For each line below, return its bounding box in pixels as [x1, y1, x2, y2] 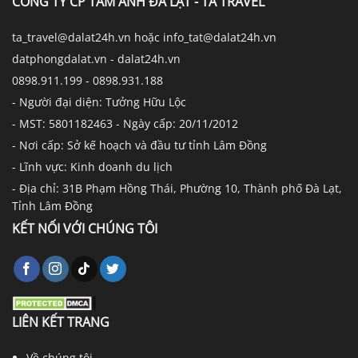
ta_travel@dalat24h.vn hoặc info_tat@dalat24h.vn [12, 29, 276, 45]
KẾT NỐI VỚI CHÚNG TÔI [12, 219, 157, 237]
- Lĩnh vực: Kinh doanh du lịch [12, 158, 173, 174]
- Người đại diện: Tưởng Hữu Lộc [12, 93, 186, 109]
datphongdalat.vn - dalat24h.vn [12, 50, 181, 66]
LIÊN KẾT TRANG [12, 312, 109, 331]
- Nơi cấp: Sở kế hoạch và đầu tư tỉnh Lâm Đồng [12, 137, 267, 153]
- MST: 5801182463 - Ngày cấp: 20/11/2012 [12, 115, 238, 131]
